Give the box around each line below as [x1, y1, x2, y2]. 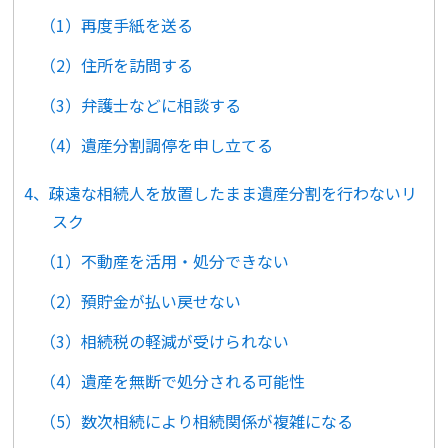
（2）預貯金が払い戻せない [40, 289, 242, 314]
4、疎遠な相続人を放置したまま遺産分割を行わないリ [24, 181, 418, 206]
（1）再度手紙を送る [40, 13, 194, 38]
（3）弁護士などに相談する [40, 93, 242, 118]
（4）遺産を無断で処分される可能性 [40, 369, 306, 394]
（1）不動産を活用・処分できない [40, 249, 290, 274]
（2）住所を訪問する [40, 53, 194, 78]
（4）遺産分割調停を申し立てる [40, 133, 274, 158]
